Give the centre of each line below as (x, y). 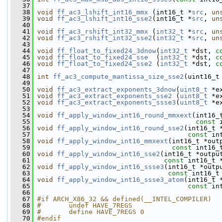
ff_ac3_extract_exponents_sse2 (114, 96)
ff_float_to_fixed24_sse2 (105, 64)
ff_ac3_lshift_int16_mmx (103, 12)
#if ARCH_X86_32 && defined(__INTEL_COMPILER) (124, 199)
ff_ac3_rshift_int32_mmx (103, 31)
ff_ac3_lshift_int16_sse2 (105, 19)
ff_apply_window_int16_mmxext (112, 141)
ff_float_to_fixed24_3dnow (107, 51)
